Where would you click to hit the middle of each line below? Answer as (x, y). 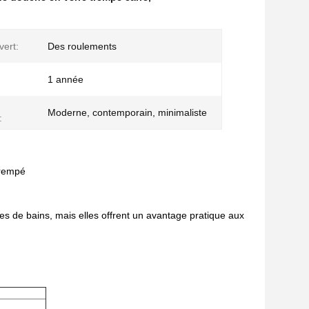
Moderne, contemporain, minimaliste (127, 112)
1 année (66, 79)
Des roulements (82, 46)
